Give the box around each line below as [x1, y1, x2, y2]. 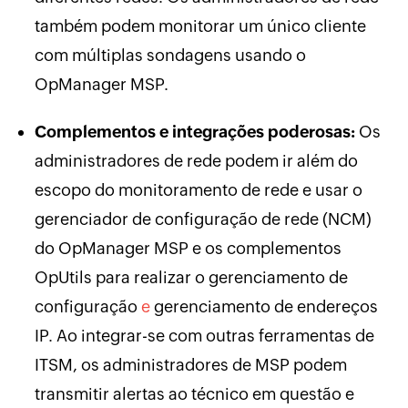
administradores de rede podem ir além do [34, 150, 358, 170]
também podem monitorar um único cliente [34, 15, 366, 36]
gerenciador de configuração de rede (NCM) [34, 209, 372, 229]
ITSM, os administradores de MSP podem [34, 354, 347, 374]
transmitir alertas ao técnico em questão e [34, 383, 354, 403]
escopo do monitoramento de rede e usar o [34, 179, 362, 199]
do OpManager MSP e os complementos [34, 238, 342, 258]
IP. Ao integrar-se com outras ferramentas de [34, 325, 374, 345]
